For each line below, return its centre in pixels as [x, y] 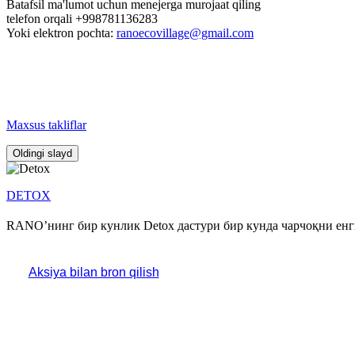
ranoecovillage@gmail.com [185, 32]
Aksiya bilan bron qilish [94, 272]
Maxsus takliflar [46, 124]
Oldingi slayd [42, 153]
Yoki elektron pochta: [61, 32]
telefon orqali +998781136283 [82, 18]
